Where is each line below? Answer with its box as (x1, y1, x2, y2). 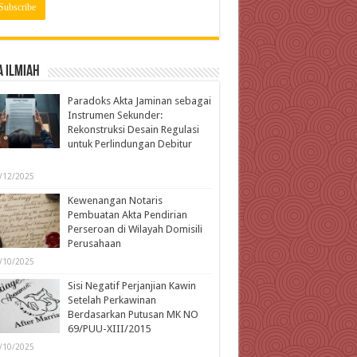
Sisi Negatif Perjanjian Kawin (67, 279, 196, 292)
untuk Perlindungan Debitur (67, 137, 192, 150)
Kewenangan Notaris (67, 194, 163, 206)
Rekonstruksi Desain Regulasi (67, 123, 199, 135)
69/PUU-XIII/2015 (67, 322, 151, 335)
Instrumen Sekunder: (67, 108, 163, 121)
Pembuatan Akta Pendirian (67, 208, 187, 221)
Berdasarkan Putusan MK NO (67, 308, 198, 320)
